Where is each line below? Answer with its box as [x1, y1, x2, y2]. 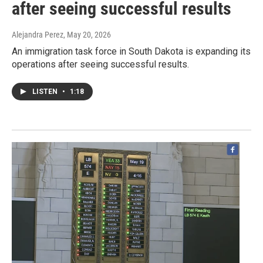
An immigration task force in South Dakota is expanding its [12, 46, 251, 58]
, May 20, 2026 [63, 30, 111, 40]
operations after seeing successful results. [12, 59, 189, 70]
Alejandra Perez [12, 30, 63, 40]
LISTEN [32, 87, 59, 96]
